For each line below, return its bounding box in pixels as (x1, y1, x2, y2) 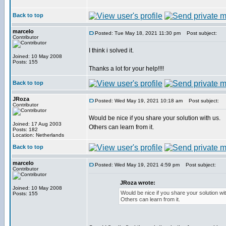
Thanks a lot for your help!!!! (89, 65, 164, 72)
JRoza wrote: (120, 180, 155, 186)
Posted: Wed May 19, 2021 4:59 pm (95, 162, 180, 167)
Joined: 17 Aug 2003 (13, 121, 62, 127)
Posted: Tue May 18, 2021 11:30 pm (95, 30, 181, 36)
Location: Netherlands (13, 132, 64, 138)
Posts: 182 (13, 127, 38, 132)
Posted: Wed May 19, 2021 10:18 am (95, 98, 183, 103)
